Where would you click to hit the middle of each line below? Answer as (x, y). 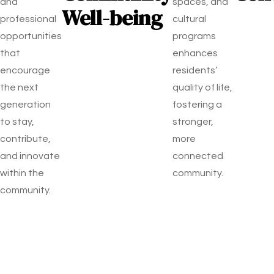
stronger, (193, 122)
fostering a (197, 105)
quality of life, (202, 87)
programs (194, 36)
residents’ (195, 70)
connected (198, 156)
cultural (189, 19)
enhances (195, 53)
